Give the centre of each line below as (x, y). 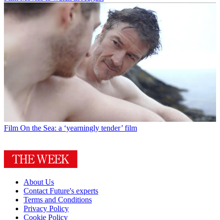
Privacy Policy (46, 208)
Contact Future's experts (61, 191)
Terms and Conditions (58, 199)
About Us (39, 182)
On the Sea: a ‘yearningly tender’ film (79, 128)
